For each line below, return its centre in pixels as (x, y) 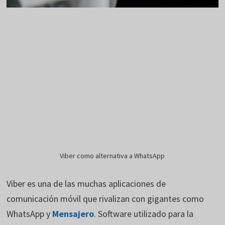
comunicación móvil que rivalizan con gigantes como (105, 199)
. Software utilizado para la (144, 214)
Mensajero (73, 214)
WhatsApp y (30, 214)
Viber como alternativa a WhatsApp (113, 156)
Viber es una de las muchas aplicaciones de (86, 184)
